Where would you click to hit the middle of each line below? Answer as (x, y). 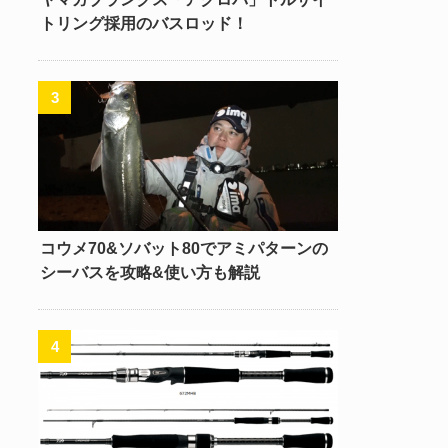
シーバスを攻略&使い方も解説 (150, 272)
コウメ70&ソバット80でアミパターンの (184, 248)
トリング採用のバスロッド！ (144, 23)
